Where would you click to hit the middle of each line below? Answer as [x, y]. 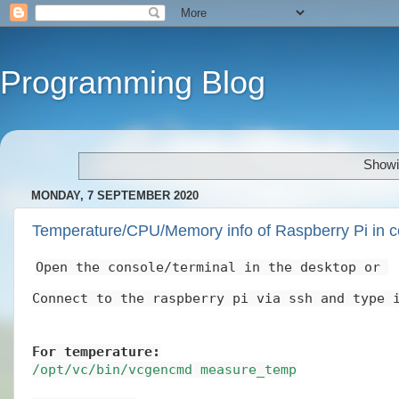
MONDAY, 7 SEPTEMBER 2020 [115, 195]
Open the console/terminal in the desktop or [212, 268]
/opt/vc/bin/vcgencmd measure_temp [164, 370]
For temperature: [96, 352]
